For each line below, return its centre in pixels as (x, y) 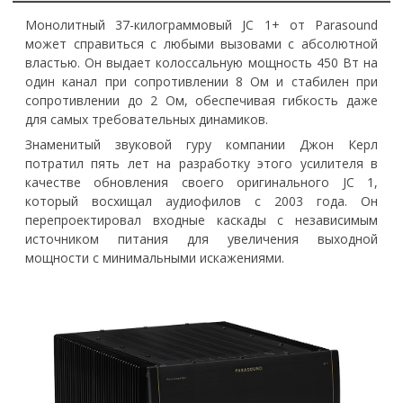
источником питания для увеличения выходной (201, 239)
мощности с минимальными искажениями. (157, 258)
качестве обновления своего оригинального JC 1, (201, 183)
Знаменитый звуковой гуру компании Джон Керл (201, 145)
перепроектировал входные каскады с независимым (201, 220)
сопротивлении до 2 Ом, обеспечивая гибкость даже (201, 101)
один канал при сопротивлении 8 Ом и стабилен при (201, 82)
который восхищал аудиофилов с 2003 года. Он (201, 201)
